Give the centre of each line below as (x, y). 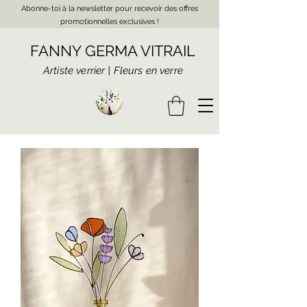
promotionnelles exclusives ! (110, 22)
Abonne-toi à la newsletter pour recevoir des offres (110, 9)
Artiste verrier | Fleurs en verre (115, 71)
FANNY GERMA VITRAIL (113, 51)
